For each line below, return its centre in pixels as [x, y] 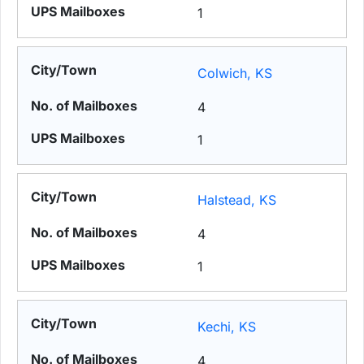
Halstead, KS [237, 200]
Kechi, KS [227, 327]
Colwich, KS [235, 74]
